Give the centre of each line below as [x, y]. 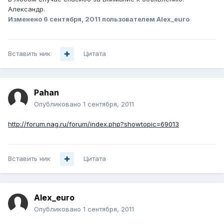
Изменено [26, 19]
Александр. [26, 9]
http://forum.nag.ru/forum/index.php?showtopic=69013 [93, 124]
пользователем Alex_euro [145, 19]
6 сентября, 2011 [72, 19]
